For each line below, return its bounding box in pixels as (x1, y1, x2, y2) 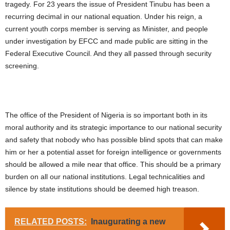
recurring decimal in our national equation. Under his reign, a (5, 12, 202, 21)
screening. (5, 62, 39, 70)
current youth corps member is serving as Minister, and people (5, 25, 208, 33)
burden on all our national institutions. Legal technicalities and (5, 172, 205, 181)
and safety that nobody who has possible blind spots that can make (5, 136, 223, 144)
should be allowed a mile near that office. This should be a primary (5, 160, 221, 169)
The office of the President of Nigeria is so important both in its (5, 111, 207, 120)
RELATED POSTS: (14, 217, 87, 226)
